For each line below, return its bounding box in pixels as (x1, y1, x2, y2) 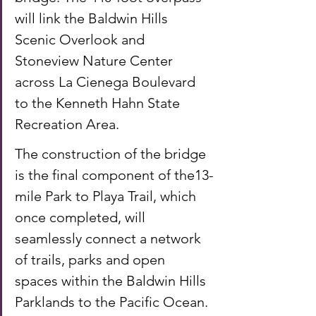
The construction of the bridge (15, 145, 209, 162)
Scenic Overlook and (15, 30, 148, 48)
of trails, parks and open (15, 250, 169, 268)
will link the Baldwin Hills (15, 9, 171, 27)
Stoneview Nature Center (15, 51, 176, 69)
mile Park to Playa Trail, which (15, 187, 200, 205)
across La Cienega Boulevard (15, 73, 199, 90)
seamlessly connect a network (15, 229, 205, 247)
